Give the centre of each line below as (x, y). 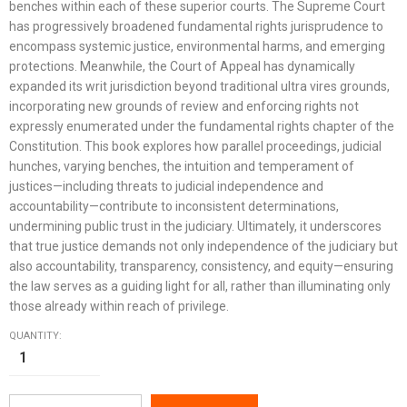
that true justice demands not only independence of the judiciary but (203, 246)
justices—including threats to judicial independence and (166, 186)
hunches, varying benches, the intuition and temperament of (182, 166)
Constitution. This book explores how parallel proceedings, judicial (195, 146)
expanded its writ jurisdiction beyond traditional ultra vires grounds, (199, 86)
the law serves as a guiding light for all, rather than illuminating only (200, 286)
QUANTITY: (35, 336)
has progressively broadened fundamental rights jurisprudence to (196, 26)
